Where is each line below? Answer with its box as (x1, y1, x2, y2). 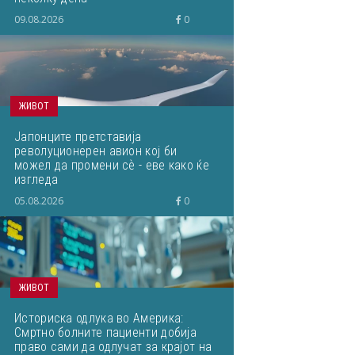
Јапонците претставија (14, 129, 142, 144)
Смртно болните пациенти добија (14, 325, 197, 340)
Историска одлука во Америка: (14, 311, 184, 326)
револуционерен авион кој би (14, 143, 177, 158)
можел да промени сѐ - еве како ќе (14, 158, 209, 173)
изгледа (14, 172, 59, 187)
